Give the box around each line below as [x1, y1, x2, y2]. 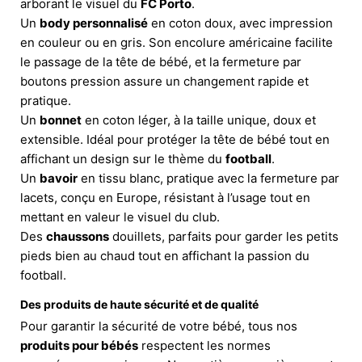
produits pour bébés [20, 337, 138, 353]
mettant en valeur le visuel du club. [20, 208, 220, 225]
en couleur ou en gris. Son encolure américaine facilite [20, 34, 333, 50]
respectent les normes [138, 337, 271, 353]
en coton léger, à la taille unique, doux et [82, 112, 316, 128]
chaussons [46, 228, 109, 244]
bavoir [40, 170, 78, 186]
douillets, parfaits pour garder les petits [109, 228, 339, 244]
